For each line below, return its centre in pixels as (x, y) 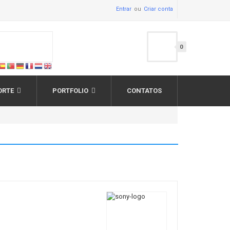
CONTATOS (144, 91)
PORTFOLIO (70, 91)
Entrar (123, 9)
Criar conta (158, 9)
